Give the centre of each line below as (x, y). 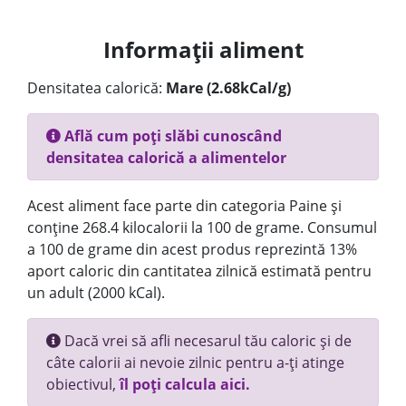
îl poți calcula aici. (185, 384)
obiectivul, (83, 384)
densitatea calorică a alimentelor (166, 158)
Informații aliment (203, 49)
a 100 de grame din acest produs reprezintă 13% (192, 249)
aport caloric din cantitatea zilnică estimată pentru (199, 271)
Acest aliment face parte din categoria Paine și (184, 206)
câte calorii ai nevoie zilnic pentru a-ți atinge (195, 362)
